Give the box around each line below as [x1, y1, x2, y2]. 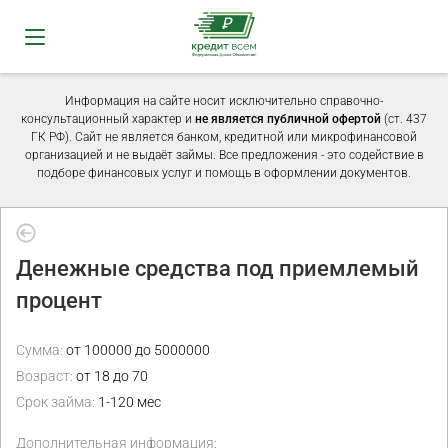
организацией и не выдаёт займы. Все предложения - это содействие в [24, 148, 424, 162]
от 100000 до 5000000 [63, 342, 210, 358]
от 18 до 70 [73, 368, 148, 384]
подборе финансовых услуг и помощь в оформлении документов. [37, 166, 411, 180]
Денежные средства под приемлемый [16, 256, 419, 281]
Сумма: [16, 342, 63, 358]
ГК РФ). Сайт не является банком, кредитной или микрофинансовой [31, 130, 417, 144]
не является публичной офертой [195, 112, 381, 126]
